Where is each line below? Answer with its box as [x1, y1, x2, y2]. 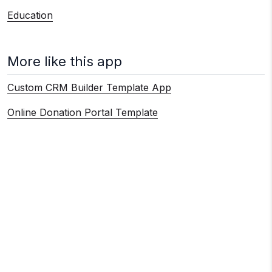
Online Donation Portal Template [7, 106, 158, 119]
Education [7, 9, 53, 22]
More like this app [7, 53, 122, 70]
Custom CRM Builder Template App [7, 81, 171, 94]
